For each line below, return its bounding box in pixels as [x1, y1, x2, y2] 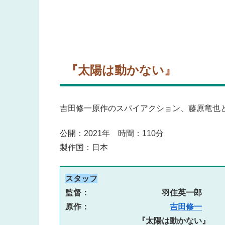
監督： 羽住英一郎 [65, 187, 202, 197]
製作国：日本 [60, 143, 108, 152]
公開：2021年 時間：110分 [60, 129, 180, 138]
